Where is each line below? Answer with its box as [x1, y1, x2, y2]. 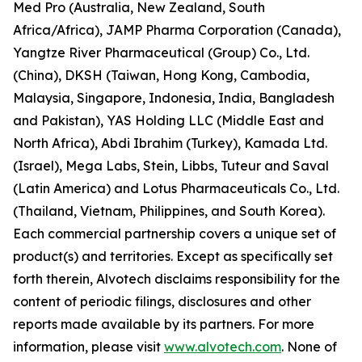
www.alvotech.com [164, 339, 281, 355]
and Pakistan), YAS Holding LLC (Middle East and [13, 112, 324, 128]
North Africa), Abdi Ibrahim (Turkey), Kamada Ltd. [13, 135, 327, 151]
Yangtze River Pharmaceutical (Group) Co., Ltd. [13, 44, 309, 61]
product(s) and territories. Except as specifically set [13, 248, 333, 264]
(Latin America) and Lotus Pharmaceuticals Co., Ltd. [13, 180, 339, 196]
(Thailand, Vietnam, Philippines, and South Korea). [13, 203, 325, 219]
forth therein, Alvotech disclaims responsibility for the [13, 271, 340, 287]
